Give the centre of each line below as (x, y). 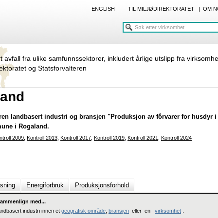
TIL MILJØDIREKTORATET (161, 9)
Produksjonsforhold (102, 185)
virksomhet (168, 211)
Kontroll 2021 (143, 138)
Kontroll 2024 (176, 138)
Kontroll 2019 (109, 138)
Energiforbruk (45, 185)
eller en (142, 211)
